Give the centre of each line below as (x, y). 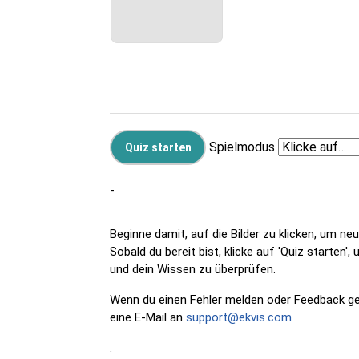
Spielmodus (242, 147)
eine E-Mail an (148, 317)
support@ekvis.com (239, 317)
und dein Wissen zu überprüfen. (193, 269)
